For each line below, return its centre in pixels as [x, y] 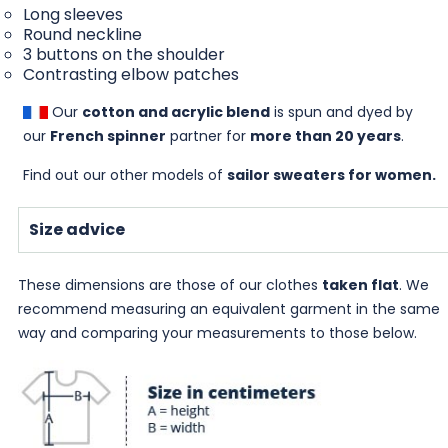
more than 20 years [325, 135]
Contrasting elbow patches [130, 74]
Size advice [76, 229]
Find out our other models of [124, 174]
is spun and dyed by [341, 111]
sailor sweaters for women [329, 174]
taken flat [360, 284]
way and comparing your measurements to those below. [217, 332]
